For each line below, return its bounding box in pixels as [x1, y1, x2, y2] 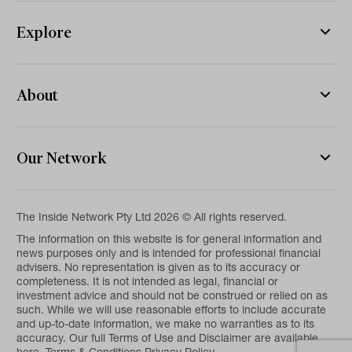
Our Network [16, 148, 108, 167]
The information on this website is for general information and [16, 231, 322, 246]
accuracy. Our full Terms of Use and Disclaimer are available [16, 330, 319, 345]
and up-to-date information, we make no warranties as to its [16, 316, 315, 331]
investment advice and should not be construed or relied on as [16, 288, 328, 302]
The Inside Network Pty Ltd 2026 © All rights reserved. [16, 209, 288, 224]
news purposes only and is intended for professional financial [16, 245, 321, 260]
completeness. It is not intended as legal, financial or [16, 273, 279, 288]
